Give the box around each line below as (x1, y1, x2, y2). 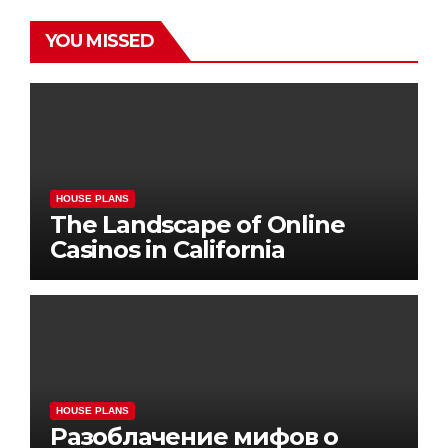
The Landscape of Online (50, 209, 345, 239)
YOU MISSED (45, 29, 154, 52)
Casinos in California (50, 234, 285, 264)
